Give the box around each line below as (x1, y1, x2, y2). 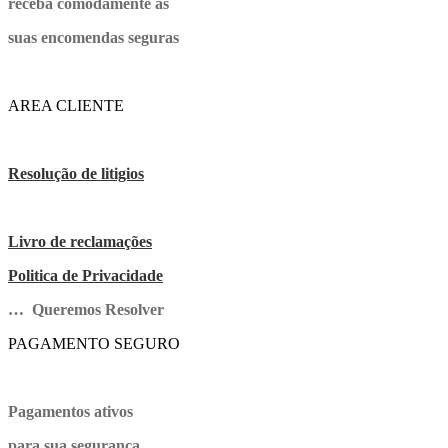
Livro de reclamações (8, 232, 152, 250)
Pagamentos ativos (8, 402, 133, 420)
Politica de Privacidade (8, 266, 163, 284)
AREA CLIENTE (8, 96, 124, 114)
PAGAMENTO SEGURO (8, 334, 180, 352)
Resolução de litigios (8, 164, 144, 182)
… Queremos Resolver (8, 300, 164, 318)
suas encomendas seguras (8, 28, 179, 46)
